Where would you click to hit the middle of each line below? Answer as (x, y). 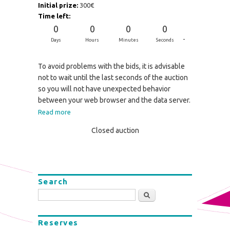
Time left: (55, 16)
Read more (54, 112)
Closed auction (115, 131)
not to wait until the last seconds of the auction (113, 77)
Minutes (128, 40)
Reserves (58, 222)
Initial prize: (59, 5)
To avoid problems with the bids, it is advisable (111, 66)
